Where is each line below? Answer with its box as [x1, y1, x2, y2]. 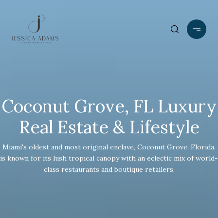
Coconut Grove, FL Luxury [1, 95, 217, 118]
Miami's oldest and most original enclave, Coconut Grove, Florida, [2, 143, 216, 152]
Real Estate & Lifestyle [18, 116, 200, 139]
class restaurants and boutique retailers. [43, 165, 175, 174]
